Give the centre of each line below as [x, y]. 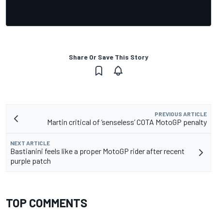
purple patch [31, 160]
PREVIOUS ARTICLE [181, 114]
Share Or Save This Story [108, 57]
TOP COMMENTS [46, 202]
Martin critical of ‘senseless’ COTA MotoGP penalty [127, 122]
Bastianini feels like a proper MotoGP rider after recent [97, 151]
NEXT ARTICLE [30, 143]
